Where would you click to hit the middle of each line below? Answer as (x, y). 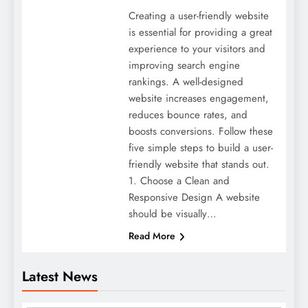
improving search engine (184, 65)
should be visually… (172, 213)
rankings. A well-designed (186, 81)
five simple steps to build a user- (200, 147)
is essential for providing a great (200, 32)
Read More (152, 235)
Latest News (60, 276)
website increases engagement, (198, 98)
